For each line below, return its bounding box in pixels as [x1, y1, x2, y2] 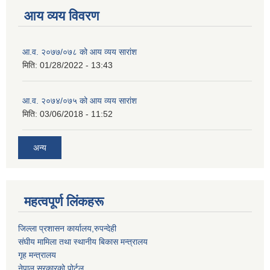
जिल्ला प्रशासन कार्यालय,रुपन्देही [18, 224, 116, 234]
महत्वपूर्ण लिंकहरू [24, 194, 104, 210]
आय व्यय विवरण [24, 8, 99, 24]
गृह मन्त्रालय [18, 250, 56, 260]
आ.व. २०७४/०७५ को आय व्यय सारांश [22, 95, 137, 105]
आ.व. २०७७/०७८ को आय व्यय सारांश [22, 46, 137, 57]
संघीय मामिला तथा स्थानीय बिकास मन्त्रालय [18, 237, 148, 247]
